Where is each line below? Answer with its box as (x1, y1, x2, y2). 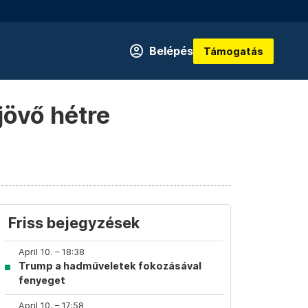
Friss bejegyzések (8, 214, 140, 232)
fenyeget (19, 274, 65, 286)
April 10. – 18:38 (19, 247, 85, 257)
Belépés (149, 44, 193, 58)
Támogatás (203, 45, 263, 57)
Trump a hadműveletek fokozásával (19, 260, 201, 272)
